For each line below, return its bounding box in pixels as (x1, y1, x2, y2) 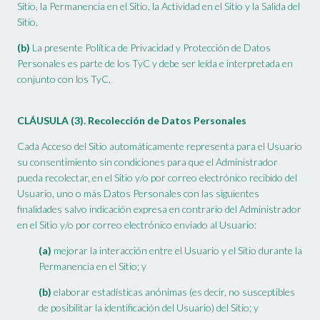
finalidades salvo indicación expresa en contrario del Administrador (17, 203, 301, 216)
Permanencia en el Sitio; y (39, 260, 146, 273)
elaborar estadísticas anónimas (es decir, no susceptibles (51, 286, 295, 299)
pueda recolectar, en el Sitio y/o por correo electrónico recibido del (17, 171, 297, 184)
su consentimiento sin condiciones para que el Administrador (17, 156, 278, 169)
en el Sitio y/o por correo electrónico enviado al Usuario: (17, 219, 256, 231)
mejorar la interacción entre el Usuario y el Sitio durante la (51, 244, 302, 257)
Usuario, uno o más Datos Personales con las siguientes (17, 187, 259, 200)
